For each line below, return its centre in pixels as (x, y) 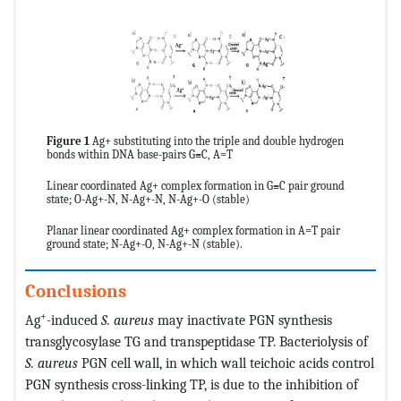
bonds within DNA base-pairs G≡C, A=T (140, 154)
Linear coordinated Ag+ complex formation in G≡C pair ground (196, 185)
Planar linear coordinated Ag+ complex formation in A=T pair (193, 230)
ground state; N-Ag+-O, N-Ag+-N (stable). (145, 243)
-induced (74, 320)
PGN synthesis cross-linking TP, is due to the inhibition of (192, 384)
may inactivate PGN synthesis (243, 320)
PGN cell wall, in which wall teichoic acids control (228, 363)
